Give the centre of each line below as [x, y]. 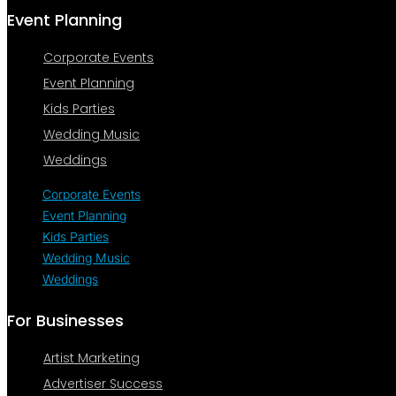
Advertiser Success [103, 384]
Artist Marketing [91, 358]
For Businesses [65, 321]
